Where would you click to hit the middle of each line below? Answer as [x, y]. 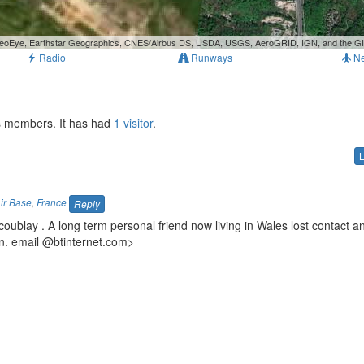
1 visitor [133, 123]
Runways [211, 58]
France [52, 203]
